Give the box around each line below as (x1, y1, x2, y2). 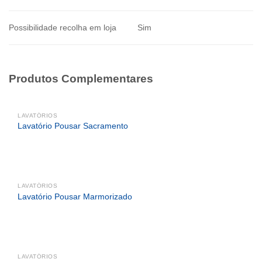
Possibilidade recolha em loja (9, 22, 116, 32)
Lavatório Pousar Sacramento (18, 122, 128, 131)
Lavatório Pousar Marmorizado (18, 192, 132, 201)
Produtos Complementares (9, 72, 153, 85)
